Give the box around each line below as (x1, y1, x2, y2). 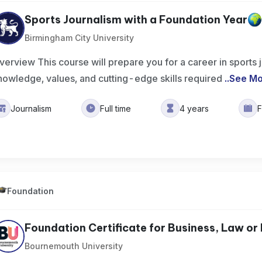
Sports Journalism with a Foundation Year (25, 13, 248, 26)
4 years (179, 103, 209, 113)
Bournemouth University (25, 241, 123, 251)
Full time (100, 103, 132, 113)
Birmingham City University (25, 33, 135, 43)
